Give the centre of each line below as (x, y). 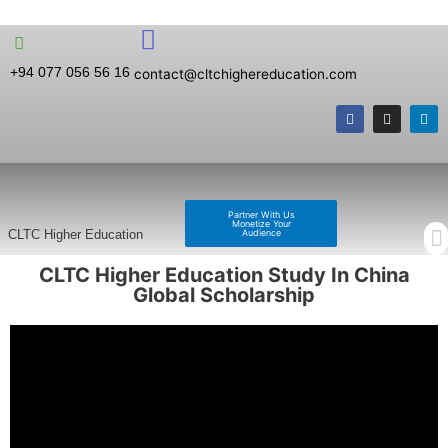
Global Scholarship (224, 295)
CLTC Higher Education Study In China (224, 275)
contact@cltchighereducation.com (245, 74)
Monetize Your (261, 223)
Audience (261, 232)
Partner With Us (261, 214)
